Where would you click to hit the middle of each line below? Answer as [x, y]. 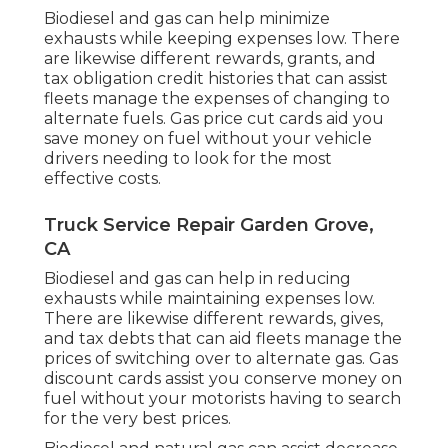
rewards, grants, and [295, 59]
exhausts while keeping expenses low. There [222, 39]
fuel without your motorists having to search [222, 399]
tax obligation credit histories [158, 79]
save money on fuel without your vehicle [208, 139]
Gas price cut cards [246, 119]
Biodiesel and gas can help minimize [187, 19]
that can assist [330, 79]
